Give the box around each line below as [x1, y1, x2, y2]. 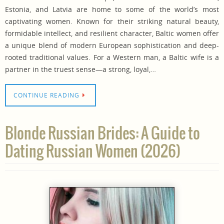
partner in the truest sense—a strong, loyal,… [5, 64, 156, 74]
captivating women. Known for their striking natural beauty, [5, 16, 219, 26]
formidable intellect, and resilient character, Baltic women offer [5, 28, 219, 38]
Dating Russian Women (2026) [5, 143, 180, 161]
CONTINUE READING [13, 91, 79, 99]
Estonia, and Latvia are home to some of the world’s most [5, 4, 219, 14]
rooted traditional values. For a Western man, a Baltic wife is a [5, 52, 219, 62]
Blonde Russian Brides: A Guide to [5, 125, 200, 143]
